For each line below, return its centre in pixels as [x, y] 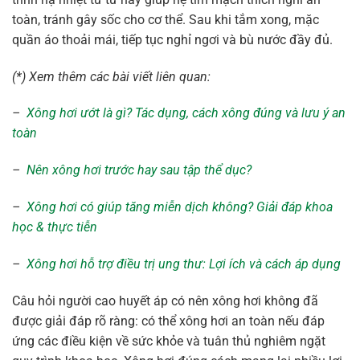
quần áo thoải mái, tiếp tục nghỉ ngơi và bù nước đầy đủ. [172, 39]
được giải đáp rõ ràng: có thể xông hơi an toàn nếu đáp [168, 321]
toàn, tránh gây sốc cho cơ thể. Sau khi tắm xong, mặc [166, 19]
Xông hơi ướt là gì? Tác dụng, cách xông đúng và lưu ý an [186, 113]
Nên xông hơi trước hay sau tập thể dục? [139, 170]
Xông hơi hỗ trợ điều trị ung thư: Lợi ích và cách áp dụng [184, 264]
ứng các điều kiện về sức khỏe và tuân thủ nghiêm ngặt [169, 341]
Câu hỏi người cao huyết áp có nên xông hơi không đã [165, 301]
